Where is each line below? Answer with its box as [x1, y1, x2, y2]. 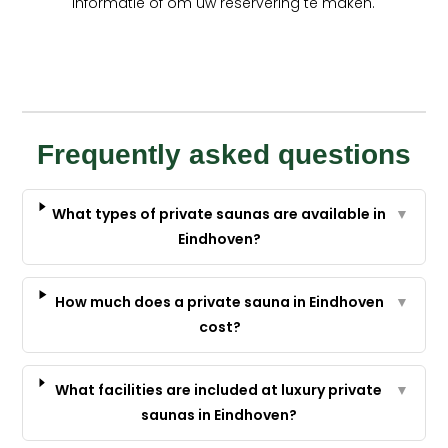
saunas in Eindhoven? [140, 405, 297, 426]
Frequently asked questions [37, 139, 411, 171]
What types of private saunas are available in [52, 204, 387, 225]
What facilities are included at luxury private [55, 380, 383, 401]
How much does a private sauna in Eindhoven [55, 292, 385, 313]
